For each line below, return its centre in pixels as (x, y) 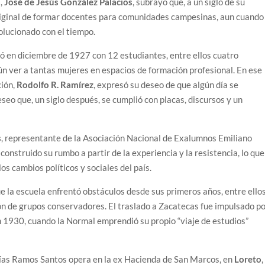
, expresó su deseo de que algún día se (166, 85)
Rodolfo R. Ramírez (55, 85)
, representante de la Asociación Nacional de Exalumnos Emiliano (127, 138)
